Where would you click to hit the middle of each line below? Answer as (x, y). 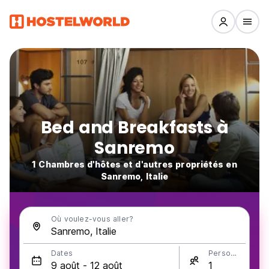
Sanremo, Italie (134, 176)
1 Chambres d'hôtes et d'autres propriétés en (134, 164)
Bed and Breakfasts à (134, 128)
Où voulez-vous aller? (92, 219)
